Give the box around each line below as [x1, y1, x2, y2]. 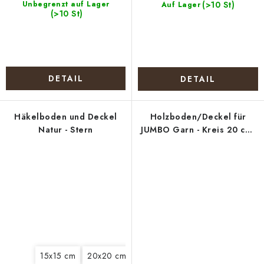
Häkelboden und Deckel [14, 111, 117, 123]
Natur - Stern [38, 124, 93, 136]
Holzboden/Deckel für [150, 111, 246, 123]
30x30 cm [187, 250, 226, 262]
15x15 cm [40, 250, 75, 262]
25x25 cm [138, 250, 176, 262]
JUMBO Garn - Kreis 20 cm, [141, 124, 255, 136]
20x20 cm [87, 250, 126, 262]
